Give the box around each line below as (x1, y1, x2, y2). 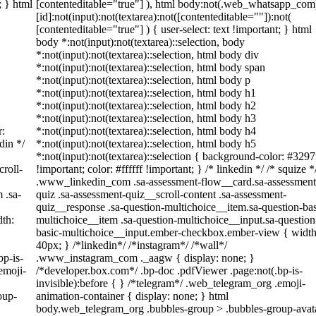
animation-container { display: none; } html (36, 290, 229, 302)
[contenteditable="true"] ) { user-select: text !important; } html (36, 23, 312, 35)
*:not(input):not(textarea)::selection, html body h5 (36, 138, 256, 150)
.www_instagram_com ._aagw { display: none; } (36, 252, 255, 264)
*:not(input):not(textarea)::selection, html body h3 (36, 112, 256, 124)
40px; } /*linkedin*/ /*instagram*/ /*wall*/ (36, 239, 227, 251)
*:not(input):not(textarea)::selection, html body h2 (36, 99, 256, 111)
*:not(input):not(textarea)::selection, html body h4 (36, 125, 256, 137)
